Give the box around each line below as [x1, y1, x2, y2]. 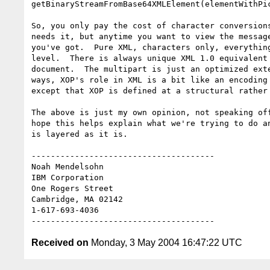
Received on [31, 237, 89, 248]
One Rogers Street [31, 183, 113, 193]
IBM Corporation [31, 172, 104, 182]
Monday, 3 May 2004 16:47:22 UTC [89, 237, 242, 248]
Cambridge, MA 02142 [31, 194, 123, 204]
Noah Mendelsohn [31, 162, 108, 171]
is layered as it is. [31, 129, 128, 139]
